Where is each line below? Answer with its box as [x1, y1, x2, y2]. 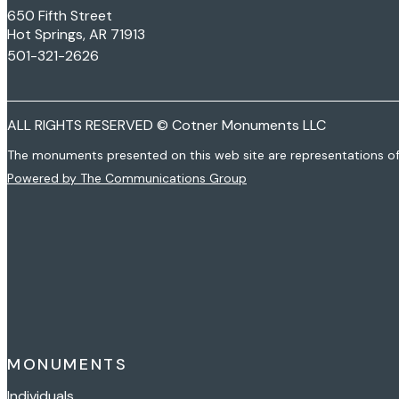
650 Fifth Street [7, 5, 112, 25]
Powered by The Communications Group [7, 169, 247, 186]
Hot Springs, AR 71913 [7, 24, 145, 44]
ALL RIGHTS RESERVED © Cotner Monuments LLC [7, 115, 326, 134]
